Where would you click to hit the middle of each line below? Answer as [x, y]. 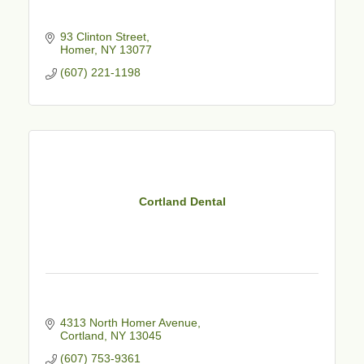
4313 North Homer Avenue [128, 322]
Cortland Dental [182, 202]
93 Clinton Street [103, 36]
